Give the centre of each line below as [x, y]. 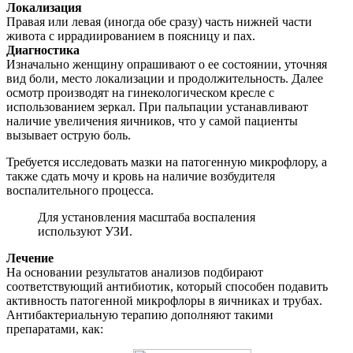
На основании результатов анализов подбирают [135, 273]
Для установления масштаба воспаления [147, 217]
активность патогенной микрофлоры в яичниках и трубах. [164, 301]
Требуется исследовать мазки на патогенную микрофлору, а [167, 162]
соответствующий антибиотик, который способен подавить [167, 287]
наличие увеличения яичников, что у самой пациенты [152, 121]
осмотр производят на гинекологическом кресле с [140, 93]
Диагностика [43, 50]
